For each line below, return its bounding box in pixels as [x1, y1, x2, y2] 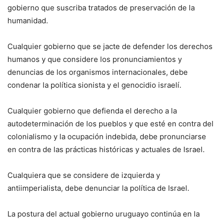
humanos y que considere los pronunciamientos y [7, 54, 182, 64]
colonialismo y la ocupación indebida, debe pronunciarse [7, 131, 206, 141]
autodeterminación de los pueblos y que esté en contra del [7, 118, 214, 128]
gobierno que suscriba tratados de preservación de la [7, 2, 195, 12]
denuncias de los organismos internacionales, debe [7, 67, 188, 77]
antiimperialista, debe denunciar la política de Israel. [7, 183, 189, 193]
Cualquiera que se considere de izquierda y [7, 170, 160, 180]
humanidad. [7, 15, 48, 25]
